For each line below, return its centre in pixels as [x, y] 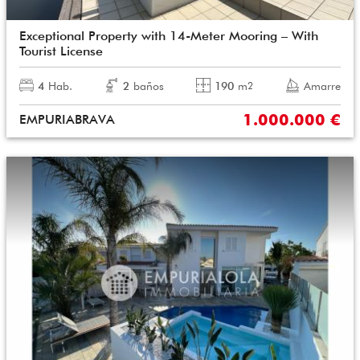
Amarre [322, 86]
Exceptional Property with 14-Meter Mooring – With [169, 35]
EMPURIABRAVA [67, 119]
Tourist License [61, 51]
